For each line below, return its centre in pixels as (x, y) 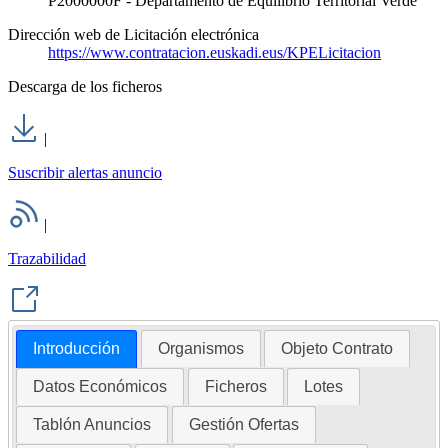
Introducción (77, 348)
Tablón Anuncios (92, 424)
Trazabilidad (47, 259)
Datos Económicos (100, 386)
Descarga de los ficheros (85, 87)
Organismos (200, 348)
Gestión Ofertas (243, 424)
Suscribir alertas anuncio (85, 173)
